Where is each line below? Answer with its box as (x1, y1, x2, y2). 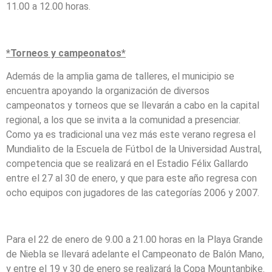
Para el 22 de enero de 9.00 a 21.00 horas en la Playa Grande (6, 233, 263, 245)
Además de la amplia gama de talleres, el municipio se (6, 70, 234, 83)
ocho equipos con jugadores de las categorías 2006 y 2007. (6, 187, 259, 199)
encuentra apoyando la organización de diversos (6, 85, 209, 97)
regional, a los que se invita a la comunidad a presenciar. (6, 114, 240, 126)
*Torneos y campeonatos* (6, 47, 126, 59)
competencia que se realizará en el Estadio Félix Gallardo (6, 158, 248, 170)
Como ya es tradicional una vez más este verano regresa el (6, 129, 256, 141)
